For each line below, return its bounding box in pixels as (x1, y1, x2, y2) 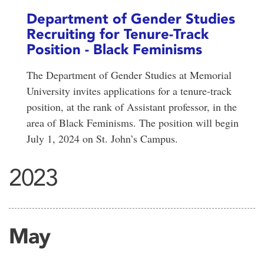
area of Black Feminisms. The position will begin (27, 115, 239, 130)
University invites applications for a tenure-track (27, 84, 232, 98)
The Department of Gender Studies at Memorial (27, 68, 232, 82)
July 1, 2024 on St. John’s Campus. (27, 131, 178, 146)
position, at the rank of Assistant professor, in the (27, 100, 237, 114)
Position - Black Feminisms (27, 41, 202, 58)
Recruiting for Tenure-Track (27, 25, 209, 43)
